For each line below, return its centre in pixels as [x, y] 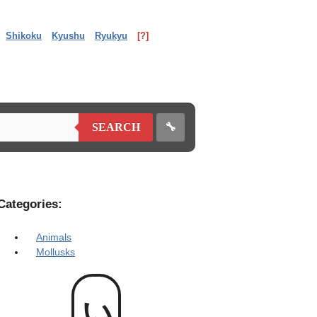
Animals [54, 237]
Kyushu [68, 36]
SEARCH [116, 127]
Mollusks [56, 252]
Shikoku [24, 36]
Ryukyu [111, 36]
